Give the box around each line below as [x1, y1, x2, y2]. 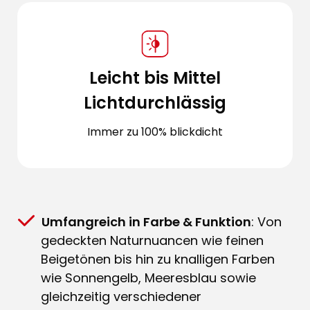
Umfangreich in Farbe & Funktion [42, 212, 251, 230]
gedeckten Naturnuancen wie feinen [41, 231, 264, 249]
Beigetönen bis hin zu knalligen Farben [41, 250, 275, 268]
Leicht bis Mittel [89, 66, 221, 89]
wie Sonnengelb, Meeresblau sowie [41, 268, 256, 286]
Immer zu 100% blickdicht [87, 123, 223, 140]
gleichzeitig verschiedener [41, 287, 201, 305]
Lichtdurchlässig [84, 91, 226, 114]
